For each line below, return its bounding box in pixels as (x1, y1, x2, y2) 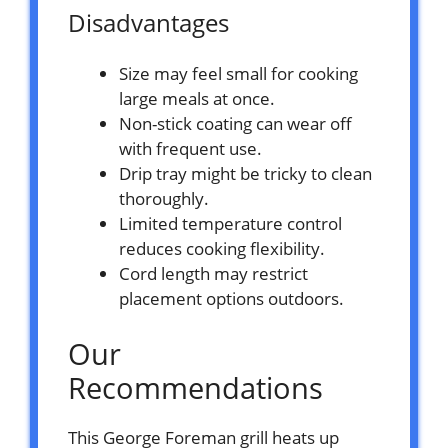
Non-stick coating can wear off (119, 112, 352, 136)
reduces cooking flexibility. (119, 237, 325, 261)
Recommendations (68, 367, 323, 407)
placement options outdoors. (119, 287, 344, 311)
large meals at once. (119, 87, 275, 111)
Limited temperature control (119, 212, 342, 236)
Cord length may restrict (119, 262, 308, 286)
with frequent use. (119, 137, 262, 161)
